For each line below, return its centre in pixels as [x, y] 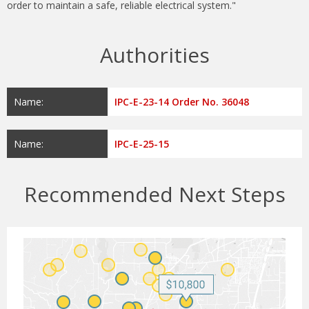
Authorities [154, 55]
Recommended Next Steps [154, 195]
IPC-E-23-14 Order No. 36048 [182, 102]
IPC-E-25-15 [142, 144]
